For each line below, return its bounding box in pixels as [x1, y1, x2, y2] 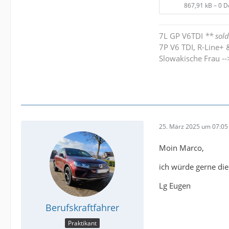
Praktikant [68, 218, 97, 227]
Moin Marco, [159, 143, 204, 153]
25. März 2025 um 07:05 [159, 122, 228, 131]
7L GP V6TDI [159, 30, 205, 41]
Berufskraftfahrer [45, 201, 119, 214]
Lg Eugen [159, 180, 191, 191]
